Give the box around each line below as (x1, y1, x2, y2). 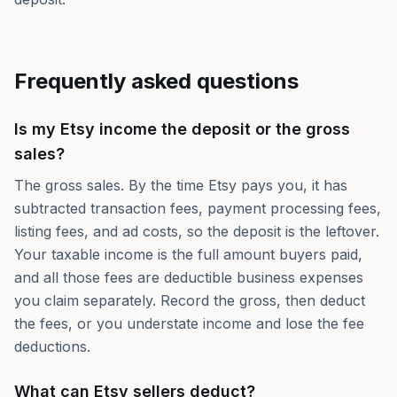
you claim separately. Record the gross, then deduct (14, 292, 365, 309)
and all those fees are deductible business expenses (14, 269, 363, 286)
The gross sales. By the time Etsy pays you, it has (14, 176, 347, 194)
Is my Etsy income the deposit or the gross (14, 120, 350, 138)
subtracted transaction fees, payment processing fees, (14, 199, 381, 217)
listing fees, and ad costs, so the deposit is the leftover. (14, 222, 379, 240)
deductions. (14, 338, 90, 355)
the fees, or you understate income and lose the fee (14, 315, 364, 332)
